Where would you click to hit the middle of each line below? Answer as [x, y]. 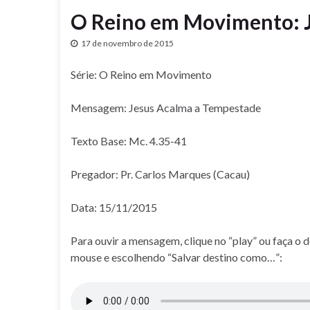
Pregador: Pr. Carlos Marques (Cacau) [160, 174]
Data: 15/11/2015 [114, 207]
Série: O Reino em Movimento [141, 74]
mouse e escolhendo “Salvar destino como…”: [176, 257]
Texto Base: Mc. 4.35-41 [129, 141]
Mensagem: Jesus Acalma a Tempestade [166, 108]
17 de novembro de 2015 [127, 43]
